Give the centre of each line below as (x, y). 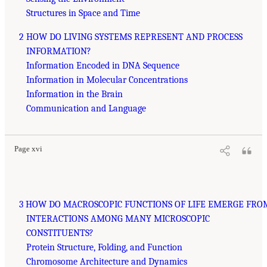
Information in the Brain (74, 94)
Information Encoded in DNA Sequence (103, 65)
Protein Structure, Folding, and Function (104, 247)
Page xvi (28, 149)
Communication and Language (86, 108)
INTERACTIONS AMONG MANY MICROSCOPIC (118, 218)
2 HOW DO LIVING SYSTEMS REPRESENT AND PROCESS (131, 37)
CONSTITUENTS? (60, 233)
